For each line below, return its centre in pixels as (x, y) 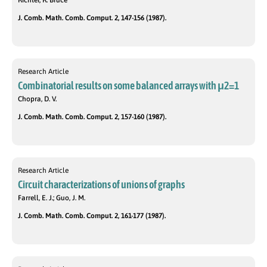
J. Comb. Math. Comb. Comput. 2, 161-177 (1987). (92, 216)
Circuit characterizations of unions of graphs (101, 185)
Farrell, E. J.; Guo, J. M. (52, 198)
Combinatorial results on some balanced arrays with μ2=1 (128, 86)
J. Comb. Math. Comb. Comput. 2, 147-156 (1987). (92, 18)
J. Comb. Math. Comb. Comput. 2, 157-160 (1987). (92, 117)
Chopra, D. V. (37, 99)
